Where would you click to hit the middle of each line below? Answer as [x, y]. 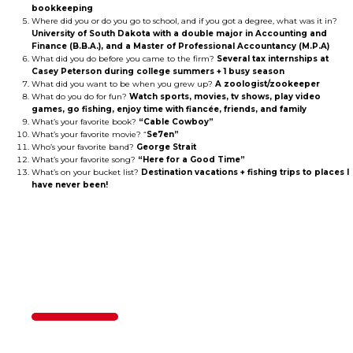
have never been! [70, 185]
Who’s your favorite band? [84, 147]
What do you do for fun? [80, 97]
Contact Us [118, 296]
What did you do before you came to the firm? [124, 59]
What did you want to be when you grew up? [123, 84]
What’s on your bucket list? [86, 173]
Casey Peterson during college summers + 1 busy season [158, 72]
